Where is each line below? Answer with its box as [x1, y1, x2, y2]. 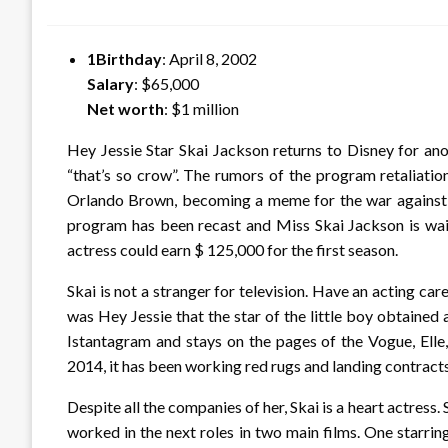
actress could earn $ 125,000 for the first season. [67, 239, 398, 259]
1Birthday [87, 48, 162, 68]
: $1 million [164, 98, 239, 118]
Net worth [87, 98, 164, 118]
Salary [87, 73, 134, 93]
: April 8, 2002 [162, 48, 257, 68]
